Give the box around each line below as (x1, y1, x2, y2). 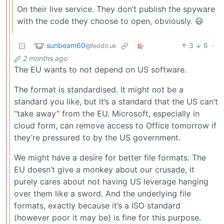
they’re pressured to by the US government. (14, 132, 180, 143)
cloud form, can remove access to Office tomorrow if (14, 120, 216, 131)
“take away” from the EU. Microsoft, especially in (14, 108, 199, 119)
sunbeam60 (46, 40, 85, 49)
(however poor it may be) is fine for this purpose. (14, 212, 201, 223)
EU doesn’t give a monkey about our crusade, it (14, 164, 194, 175)
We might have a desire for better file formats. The (14, 152, 206, 163)
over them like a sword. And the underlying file (14, 188, 191, 199)
